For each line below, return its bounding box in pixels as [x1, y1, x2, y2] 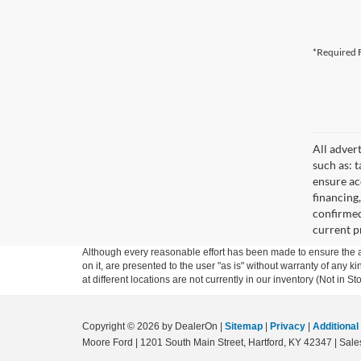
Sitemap [225, 321, 263, 332]
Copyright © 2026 [82, 321, 162, 332]
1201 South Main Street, [138, 337, 246, 348]
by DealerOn [162, 321, 218, 332]
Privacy [270, 321, 305, 332]
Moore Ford [82, 337, 133, 348]
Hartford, [246, 337, 286, 348]
